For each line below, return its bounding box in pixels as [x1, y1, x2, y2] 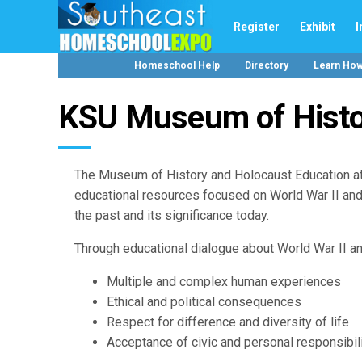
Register [234, 19, 280, 33]
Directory [244, 60, 288, 71]
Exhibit [300, 19, 335, 33]
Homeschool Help [133, 60, 220, 71]
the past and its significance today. [74, 208, 269, 223]
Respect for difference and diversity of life [107, 314, 349, 330]
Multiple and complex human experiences [107, 274, 341, 289]
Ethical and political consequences [107, 294, 301, 309]
